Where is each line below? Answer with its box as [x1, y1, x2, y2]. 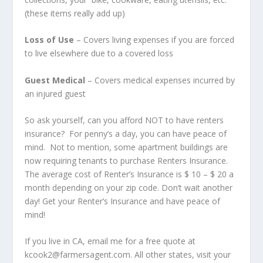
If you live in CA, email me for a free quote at [25, 235, 196, 247]
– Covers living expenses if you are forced [74, 34, 235, 46]
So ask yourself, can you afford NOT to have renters [25, 114, 224, 126]
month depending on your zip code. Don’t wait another [25, 181, 233, 193]
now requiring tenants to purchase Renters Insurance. [25, 154, 228, 166]
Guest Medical [25, 74, 86, 86]
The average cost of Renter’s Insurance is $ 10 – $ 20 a [25, 168, 234, 180]
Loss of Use [25, 34, 75, 46]
